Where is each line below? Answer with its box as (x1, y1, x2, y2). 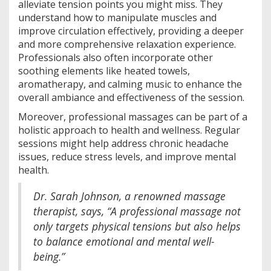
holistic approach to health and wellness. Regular (18, 123, 240, 137)
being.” (33, 249, 65, 264)
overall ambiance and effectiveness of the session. (18, 91, 244, 104)
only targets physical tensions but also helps (33, 219, 241, 233)
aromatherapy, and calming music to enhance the (18, 77, 242, 91)
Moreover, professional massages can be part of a (18, 110, 247, 123)
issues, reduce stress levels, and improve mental (18, 150, 236, 163)
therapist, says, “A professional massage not (33, 204, 241, 218)
